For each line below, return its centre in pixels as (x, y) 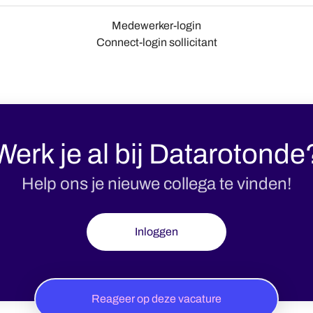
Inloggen (156, 232)
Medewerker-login (156, 26)
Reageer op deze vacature (156, 299)
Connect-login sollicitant (156, 42)
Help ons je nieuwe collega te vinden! (156, 184)
